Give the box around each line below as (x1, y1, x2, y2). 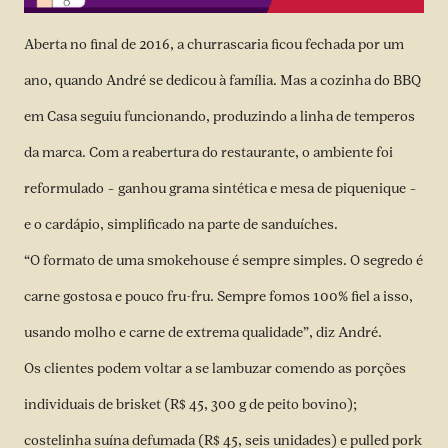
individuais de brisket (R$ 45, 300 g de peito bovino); (24, 395, 357, 413)
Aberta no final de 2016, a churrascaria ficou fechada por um (24, 35, 404, 53)
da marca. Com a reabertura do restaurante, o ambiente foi (24, 143, 393, 161)
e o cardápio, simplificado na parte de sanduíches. (24, 215, 338, 233)
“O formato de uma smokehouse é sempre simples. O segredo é (24, 251, 423, 269)
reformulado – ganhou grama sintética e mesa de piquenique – (24, 179, 417, 197)
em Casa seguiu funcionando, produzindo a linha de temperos (24, 107, 415, 125)
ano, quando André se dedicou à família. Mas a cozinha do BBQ (24, 71, 421, 89)
